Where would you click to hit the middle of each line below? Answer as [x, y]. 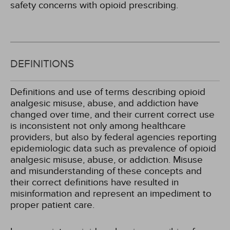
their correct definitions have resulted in [94, 182]
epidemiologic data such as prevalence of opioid [113, 148]
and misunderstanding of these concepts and [106, 171]
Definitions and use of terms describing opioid [108, 92]
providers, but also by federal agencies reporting [113, 137]
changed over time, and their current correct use [112, 114]
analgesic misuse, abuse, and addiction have [104, 103]
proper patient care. [52, 205]
